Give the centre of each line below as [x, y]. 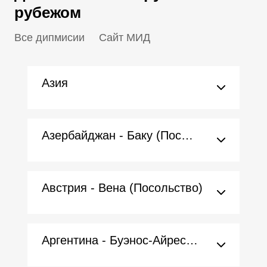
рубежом [48, 13]
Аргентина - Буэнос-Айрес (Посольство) [192, 240]
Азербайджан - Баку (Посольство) [187, 135]
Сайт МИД [125, 38]
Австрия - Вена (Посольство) [122, 188]
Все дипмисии [49, 38]
